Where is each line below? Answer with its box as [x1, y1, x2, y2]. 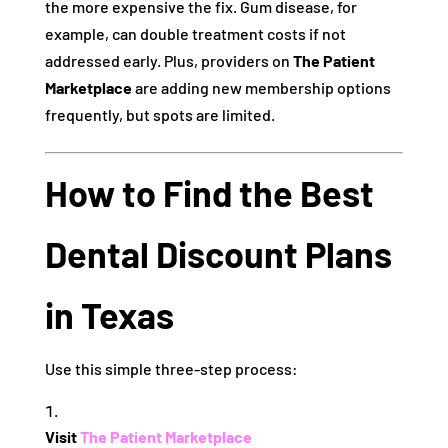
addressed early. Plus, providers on [44, 51, 293, 70]
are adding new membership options [131, 78, 391, 97]
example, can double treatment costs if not [44, 24, 346, 43]
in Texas [44, 293, 174, 336]
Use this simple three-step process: [44, 359, 298, 378]
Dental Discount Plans [44, 232, 392, 275]
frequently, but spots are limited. [44, 105, 275, 124]
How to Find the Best [44, 171, 374, 214]
